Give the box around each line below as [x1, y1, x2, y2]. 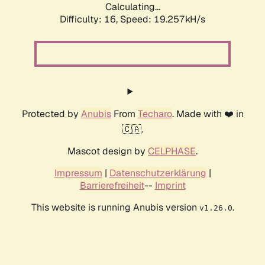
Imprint [154, 179, 186, 192]
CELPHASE [148, 145, 196, 158]
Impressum [54, 167, 102, 180]
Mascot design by [67, 145, 148, 158]
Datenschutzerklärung [109, 167, 206, 180]
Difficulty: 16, [60, 13, 120, 26]
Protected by [21, 108, 81, 121]
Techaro [137, 108, 172, 121]
